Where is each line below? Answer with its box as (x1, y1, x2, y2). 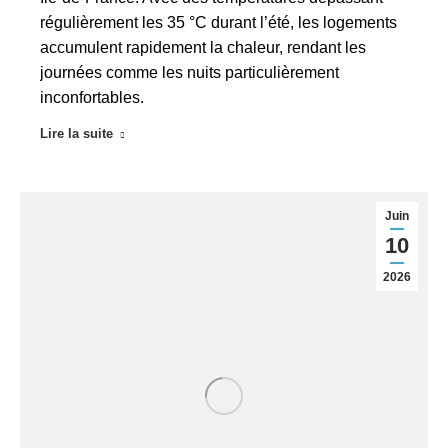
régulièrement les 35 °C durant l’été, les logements (40, 14, 397, 31)
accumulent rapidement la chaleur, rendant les (40, 39, 366, 56)
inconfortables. (40, 89, 144, 106)
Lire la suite (40, 126, 113, 141)
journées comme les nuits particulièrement (40, 64, 339, 81)
